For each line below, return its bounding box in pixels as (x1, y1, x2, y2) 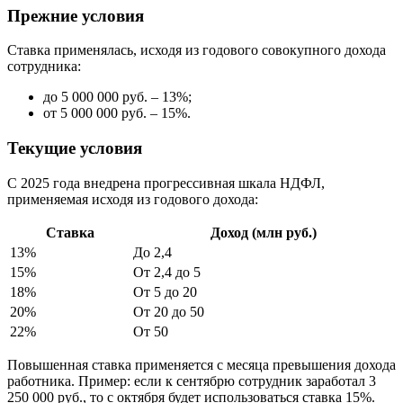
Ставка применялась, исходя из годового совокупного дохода (7, 42, 386, 58)
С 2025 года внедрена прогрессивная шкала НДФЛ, (7, 175, 325, 191)
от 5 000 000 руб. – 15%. (43, 105, 191, 121)
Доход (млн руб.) (210, 224, 317, 240)
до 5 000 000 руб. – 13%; (43, 89, 192, 105)
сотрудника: (7, 58, 81, 75)
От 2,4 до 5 (133, 264, 201, 280)
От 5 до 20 (133, 283, 197, 300)
